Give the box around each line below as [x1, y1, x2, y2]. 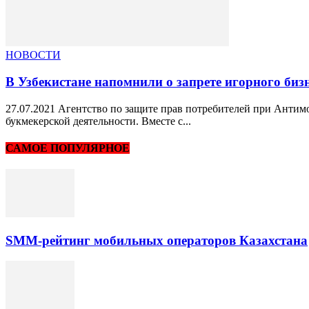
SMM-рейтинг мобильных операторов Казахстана [6, 232, 308, 248]
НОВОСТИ [6, 49, 61, 61]
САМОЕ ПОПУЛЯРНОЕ [6, 141, 130, 154]
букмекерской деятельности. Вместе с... [6, 114, 191, 127]
